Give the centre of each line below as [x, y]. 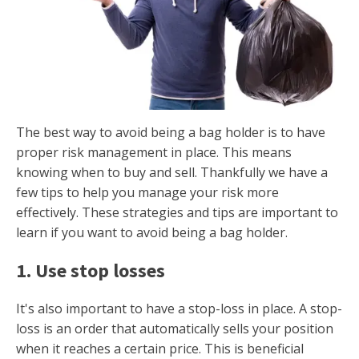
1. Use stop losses [91, 270]
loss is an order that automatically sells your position [175, 329]
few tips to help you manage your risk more [147, 192]
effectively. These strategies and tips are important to [177, 212]
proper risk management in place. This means [154, 152]
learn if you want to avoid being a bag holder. [152, 232]
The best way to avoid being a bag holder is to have [171, 132]
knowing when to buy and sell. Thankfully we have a [172, 172]
